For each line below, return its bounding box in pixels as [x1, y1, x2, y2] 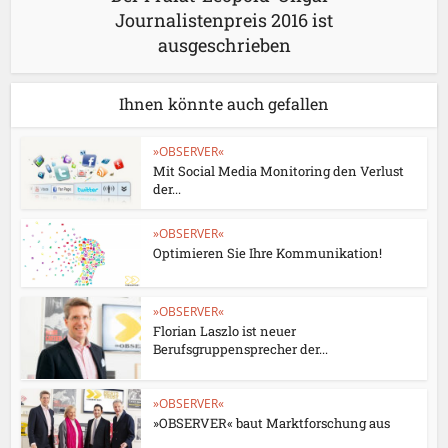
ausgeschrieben [157, 33, 291, 58]
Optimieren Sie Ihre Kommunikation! [153, 244, 383, 263]
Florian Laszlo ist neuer [153, 321, 297, 340]
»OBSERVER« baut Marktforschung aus [153, 414, 391, 433]
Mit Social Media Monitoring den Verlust [153, 162, 405, 181]
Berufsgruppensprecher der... [153, 339, 329, 358]
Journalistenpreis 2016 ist [115, 8, 333, 33]
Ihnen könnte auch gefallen [119, 93, 329, 115]
